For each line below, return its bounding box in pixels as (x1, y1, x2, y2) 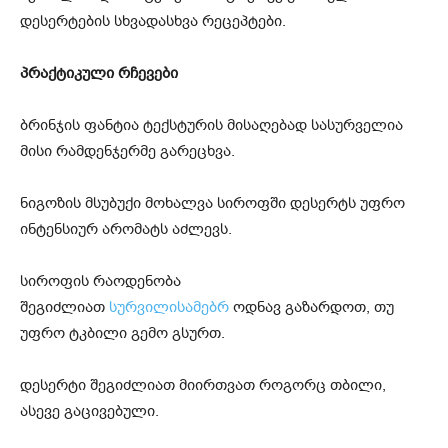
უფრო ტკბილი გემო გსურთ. (20, 322, 225, 343)
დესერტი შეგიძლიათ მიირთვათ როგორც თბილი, (20, 374, 386, 395)
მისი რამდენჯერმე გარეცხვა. (20, 140, 235, 161)
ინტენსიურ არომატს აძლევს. (20, 218, 232, 239)
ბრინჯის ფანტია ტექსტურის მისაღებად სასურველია (20, 114, 403, 135)
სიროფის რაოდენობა (20, 270, 181, 291)
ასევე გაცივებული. (20, 400, 159, 421)
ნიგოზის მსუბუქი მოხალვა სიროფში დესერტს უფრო (20, 192, 405, 213)
